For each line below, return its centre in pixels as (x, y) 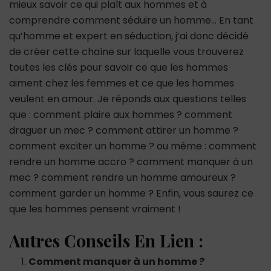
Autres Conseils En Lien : (106, 240)
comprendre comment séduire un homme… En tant (131, 20)
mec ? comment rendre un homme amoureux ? (122, 177)
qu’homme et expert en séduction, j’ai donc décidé (129, 36)
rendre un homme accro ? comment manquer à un (131, 162)
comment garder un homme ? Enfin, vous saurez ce (131, 193)
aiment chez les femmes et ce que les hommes (122, 83)
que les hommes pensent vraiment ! (95, 209)
